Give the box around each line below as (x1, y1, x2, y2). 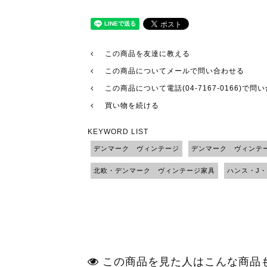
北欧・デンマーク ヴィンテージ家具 (94, 167, 215, 174)
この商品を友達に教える (105, 49, 190, 58)
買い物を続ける (105, 101, 159, 110)
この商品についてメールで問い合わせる (105, 67, 244, 75)
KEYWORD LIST (88, 128, 148, 136)
